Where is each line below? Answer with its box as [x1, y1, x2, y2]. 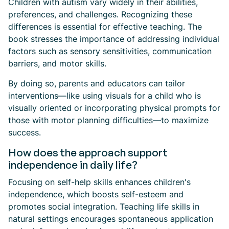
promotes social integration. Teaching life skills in [8, 201, 199, 212]
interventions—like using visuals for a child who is [8, 90, 201, 101]
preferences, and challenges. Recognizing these [8, 9, 192, 19]
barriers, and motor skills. [8, 58, 106, 68]
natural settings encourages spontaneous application [8, 214, 213, 224]
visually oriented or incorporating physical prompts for [8, 103, 220, 113]
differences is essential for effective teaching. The [8, 21, 202, 32]
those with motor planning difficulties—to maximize [8, 115, 209, 125]
